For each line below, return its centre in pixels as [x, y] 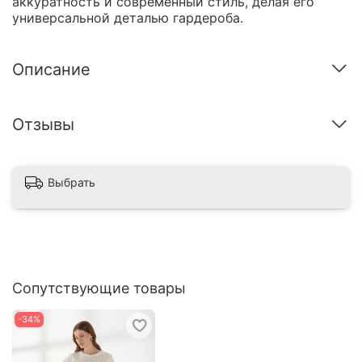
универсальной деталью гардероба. [128, 18]
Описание [51, 69]
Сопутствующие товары [99, 288]
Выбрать [72, 183]
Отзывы [43, 125]
